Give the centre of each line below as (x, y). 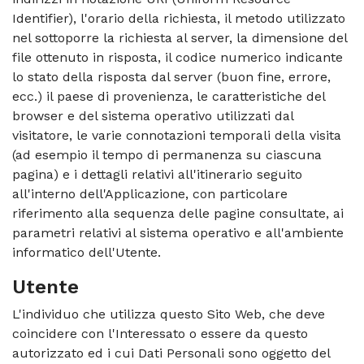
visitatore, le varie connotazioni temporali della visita (177, 135)
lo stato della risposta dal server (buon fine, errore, (171, 77)
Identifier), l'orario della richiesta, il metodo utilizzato (179, 18)
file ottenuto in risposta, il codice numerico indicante (178, 57)
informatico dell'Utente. (87, 252)
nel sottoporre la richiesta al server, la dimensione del (180, 38)
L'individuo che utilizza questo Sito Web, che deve (169, 314)
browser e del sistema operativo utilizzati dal (153, 116)
